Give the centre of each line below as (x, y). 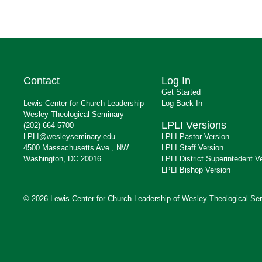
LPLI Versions (194, 125)
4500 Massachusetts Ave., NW (76, 147)
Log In (176, 80)
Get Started (181, 92)
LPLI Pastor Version (195, 136)
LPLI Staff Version (192, 147)
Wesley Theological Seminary (74, 114)
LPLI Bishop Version (196, 170)
